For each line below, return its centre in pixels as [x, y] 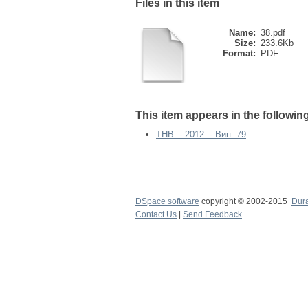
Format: [239, 53]
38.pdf [273, 33]
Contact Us [156, 214]
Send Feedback [212, 214]
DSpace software [167, 201]
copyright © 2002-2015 [245, 201]
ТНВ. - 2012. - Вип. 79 [201, 134]
